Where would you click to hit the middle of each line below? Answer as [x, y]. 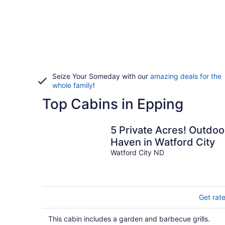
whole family [73, 85]
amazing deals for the [186, 76]
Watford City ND [137, 152]
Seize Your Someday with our [101, 76]
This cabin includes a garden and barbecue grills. [129, 219]
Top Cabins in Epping [113, 104]
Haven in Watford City [163, 142]
